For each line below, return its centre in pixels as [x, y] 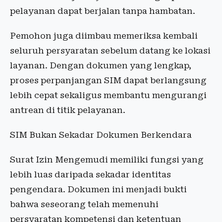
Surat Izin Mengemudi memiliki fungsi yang [107, 160]
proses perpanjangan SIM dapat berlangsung [108, 81]
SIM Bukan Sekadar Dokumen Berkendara [101, 135]
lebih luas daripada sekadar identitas [90, 175]
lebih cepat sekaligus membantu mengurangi [108, 95]
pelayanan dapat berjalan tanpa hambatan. [103, 11]
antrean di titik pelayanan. [68, 110]
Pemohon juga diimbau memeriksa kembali [104, 36]
